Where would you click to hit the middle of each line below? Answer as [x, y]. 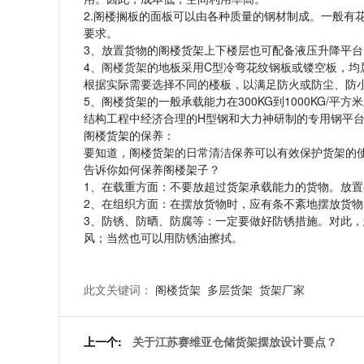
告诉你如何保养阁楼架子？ [152, 169]
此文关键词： [119, 290]
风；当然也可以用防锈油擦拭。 [163, 238]
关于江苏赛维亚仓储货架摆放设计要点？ [235, 342]
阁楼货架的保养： [129, 135]
